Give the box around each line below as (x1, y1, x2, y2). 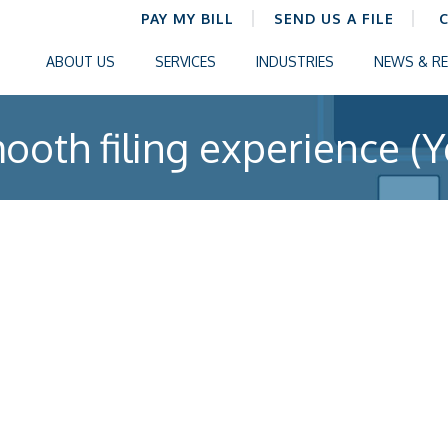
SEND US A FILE (274, 10, 394, 27)
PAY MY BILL (141, 10, 234, 27)
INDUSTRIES (256, 53, 334, 70)
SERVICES (155, 53, 216, 70)
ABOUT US (46, 53, 115, 70)
